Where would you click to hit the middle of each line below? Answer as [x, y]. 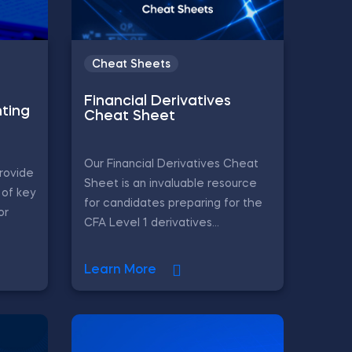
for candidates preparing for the [173, 203]
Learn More [120, 270]
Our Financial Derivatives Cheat [171, 164]
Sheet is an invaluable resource [170, 183]
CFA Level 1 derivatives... [152, 223]
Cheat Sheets [131, 65]
